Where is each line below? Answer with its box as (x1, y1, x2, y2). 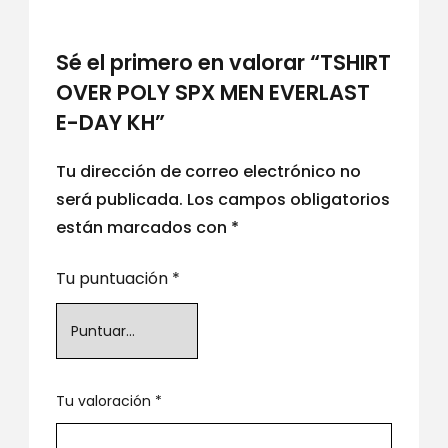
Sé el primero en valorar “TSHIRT (55, 48, 391, 77)
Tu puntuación (55, 267, 172, 290)
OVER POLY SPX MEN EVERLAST (55, 78, 370, 107)
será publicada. (55, 188, 183, 211)
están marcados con (55, 216, 231, 239)
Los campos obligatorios (186, 188, 390, 211)
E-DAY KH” (55, 108, 165, 137)
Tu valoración (55, 391, 155, 411)
